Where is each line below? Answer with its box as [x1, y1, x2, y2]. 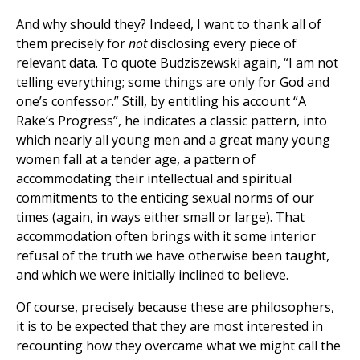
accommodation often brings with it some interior [16, 227, 316, 246]
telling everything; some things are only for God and [16, 73, 329, 92]
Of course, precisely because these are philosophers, [16, 298, 334, 317]
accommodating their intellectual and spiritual [16, 170, 292, 188]
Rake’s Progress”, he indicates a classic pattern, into [16, 112, 327, 130]
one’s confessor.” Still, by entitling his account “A [16, 92, 306, 111]
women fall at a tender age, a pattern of [16, 150, 256, 169]
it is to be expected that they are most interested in [16, 317, 323, 336]
